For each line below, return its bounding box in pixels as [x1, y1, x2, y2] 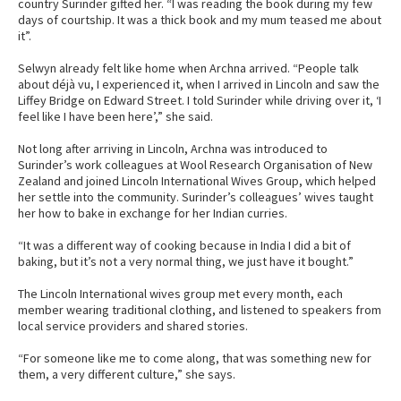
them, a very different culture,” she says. [18, 366, 235, 383]
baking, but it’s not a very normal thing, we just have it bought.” [18, 253, 354, 270]
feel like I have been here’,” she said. [18, 108, 213, 125]
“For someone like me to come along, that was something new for [18, 350, 371, 367]
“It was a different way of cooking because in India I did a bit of [18, 237, 351, 254]
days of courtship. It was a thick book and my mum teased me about [18, 12, 381, 29]
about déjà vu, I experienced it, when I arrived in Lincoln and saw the [18, 76, 380, 93]
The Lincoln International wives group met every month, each [18, 286, 343, 303]
